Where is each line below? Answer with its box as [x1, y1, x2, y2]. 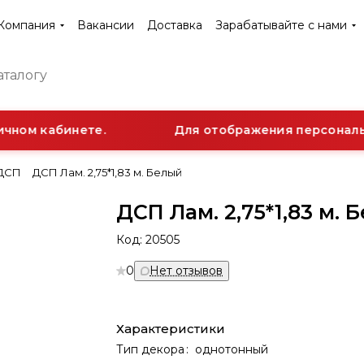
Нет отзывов [149, 263, 223, 278]
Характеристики [116, 321, 226, 336]
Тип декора [116, 342, 185, 357]
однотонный [195, 342, 269, 357]
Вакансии [77, 18, 134, 32]
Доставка [147, 18, 202, 32]
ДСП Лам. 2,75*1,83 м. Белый [32, 166, 182, 179]
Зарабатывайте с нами [215, 18, 347, 32]
